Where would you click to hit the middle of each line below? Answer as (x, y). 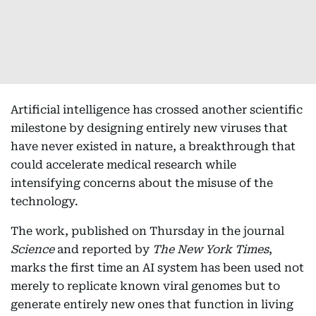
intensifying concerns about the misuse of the (142, 183)
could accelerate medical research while (123, 165)
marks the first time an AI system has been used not (157, 268)
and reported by (103, 250)
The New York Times (211, 250)
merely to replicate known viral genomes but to (145, 286)
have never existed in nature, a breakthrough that (153, 147)
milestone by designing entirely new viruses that (149, 128)
